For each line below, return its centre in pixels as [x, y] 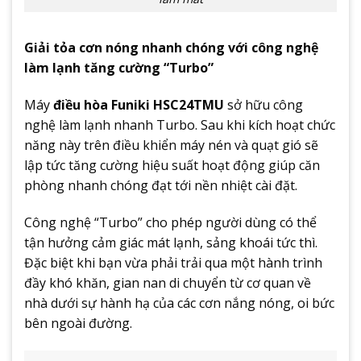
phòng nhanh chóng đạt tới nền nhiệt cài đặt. [161, 186]
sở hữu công [263, 105]
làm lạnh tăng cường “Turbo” [119, 68]
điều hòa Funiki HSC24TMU [139, 105]
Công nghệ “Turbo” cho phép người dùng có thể [170, 223]
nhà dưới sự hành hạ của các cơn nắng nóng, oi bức [179, 303]
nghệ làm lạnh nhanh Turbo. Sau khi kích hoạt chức [180, 125]
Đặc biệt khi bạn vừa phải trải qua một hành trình [173, 263]
